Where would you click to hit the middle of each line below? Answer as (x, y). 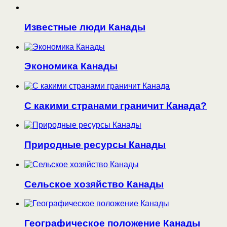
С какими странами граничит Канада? (116, 105)
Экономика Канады (71, 66)
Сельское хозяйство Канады (94, 184)
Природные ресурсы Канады (95, 145)
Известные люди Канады (85, 27)
